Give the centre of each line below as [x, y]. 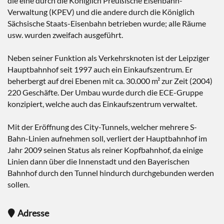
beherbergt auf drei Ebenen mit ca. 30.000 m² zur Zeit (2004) [110, 81]
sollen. [18, 184]
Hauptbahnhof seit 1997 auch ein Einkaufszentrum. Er [100, 69]
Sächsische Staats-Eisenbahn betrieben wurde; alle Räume [107, 23]
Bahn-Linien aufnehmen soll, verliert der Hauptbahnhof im [107, 138]
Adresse [33, 213]
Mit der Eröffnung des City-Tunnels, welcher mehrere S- [102, 127]
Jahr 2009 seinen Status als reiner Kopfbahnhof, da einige [105, 150]
